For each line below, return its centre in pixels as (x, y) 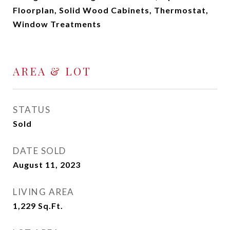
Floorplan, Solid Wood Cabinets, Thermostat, (111, 10)
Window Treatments (57, 24)
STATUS (32, 110)
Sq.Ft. (51, 206)
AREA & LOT (52, 71)
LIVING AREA (44, 192)
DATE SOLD (40, 151)
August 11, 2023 (47, 165)
